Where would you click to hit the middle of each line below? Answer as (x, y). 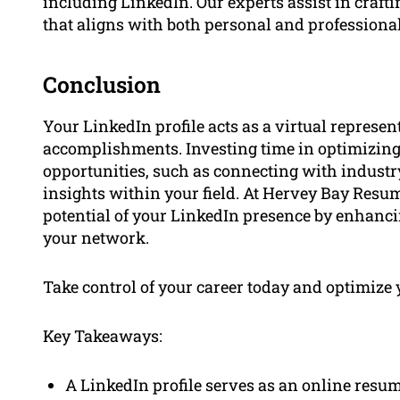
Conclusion (102, 84)
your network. (96, 237)
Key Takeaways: (103, 335)
